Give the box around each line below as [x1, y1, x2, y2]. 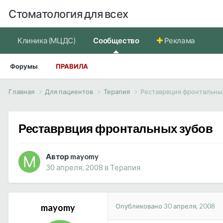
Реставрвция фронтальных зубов [18, 120, 213, 135]
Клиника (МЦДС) [17, 36, 76, 45]
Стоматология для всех [8, 6, 128, 20]
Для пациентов [45, 87, 95, 96]
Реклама [163, 36, 195, 45]
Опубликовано [115, 202, 164, 210]
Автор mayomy [46, 152, 99, 161]
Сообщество [93, 36, 139, 45]
